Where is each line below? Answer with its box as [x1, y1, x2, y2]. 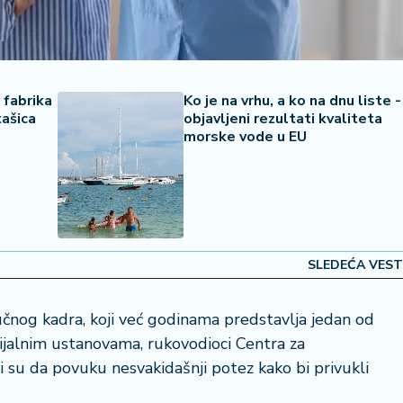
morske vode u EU [184, 127, 307, 147]
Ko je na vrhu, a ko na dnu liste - [184, 91, 401, 111]
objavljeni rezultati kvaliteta [184, 109, 382, 129]
